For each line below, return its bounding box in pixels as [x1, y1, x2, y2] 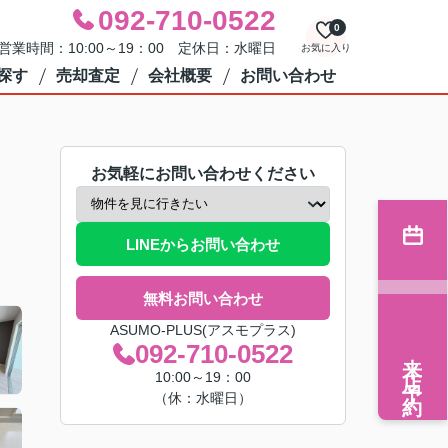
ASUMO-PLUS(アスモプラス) [110, 322, 296, 338]
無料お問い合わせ [143, 289, 263, 307]
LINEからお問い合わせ [126, 235, 280, 253]
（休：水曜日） [154, 390, 252, 406]
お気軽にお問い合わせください [91, 165, 315, 182]
